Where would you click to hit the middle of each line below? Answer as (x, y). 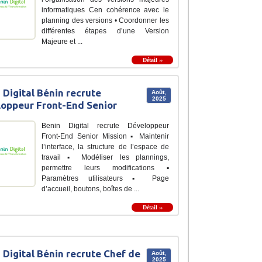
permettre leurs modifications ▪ (105, 168)
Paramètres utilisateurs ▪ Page (105, 179)
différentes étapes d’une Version (105, 31)
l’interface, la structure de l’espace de (105, 147)
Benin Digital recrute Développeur (105, 126)
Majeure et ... (62, 42)
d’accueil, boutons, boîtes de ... (90, 189)
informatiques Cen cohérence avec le (105, 10)
